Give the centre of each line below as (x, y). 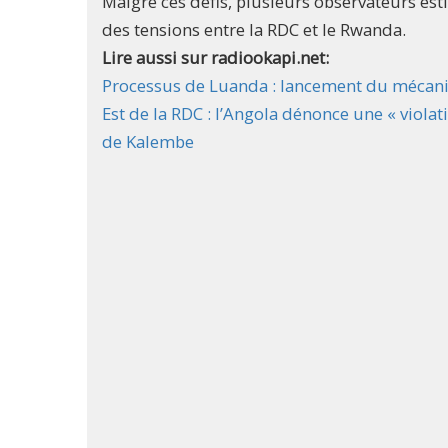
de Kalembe (148, 141)
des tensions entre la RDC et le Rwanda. (254, 29)
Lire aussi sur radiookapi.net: (217, 57)
